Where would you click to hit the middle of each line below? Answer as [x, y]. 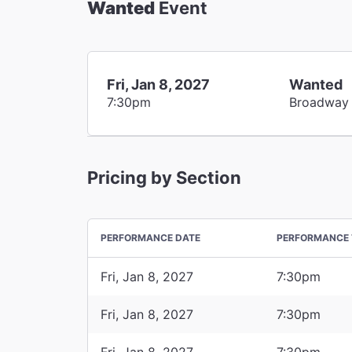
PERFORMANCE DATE [150, 237]
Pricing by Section [164, 177]
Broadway [319, 102]
